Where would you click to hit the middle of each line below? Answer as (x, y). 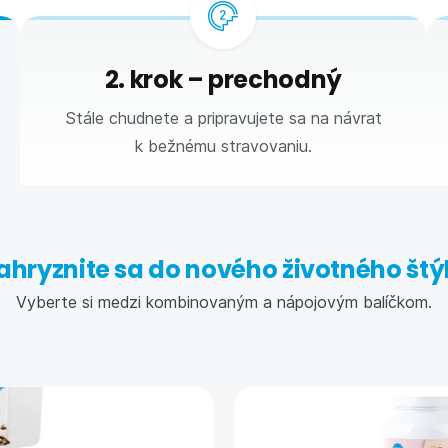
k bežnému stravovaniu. (223, 146)
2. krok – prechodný (223, 80)
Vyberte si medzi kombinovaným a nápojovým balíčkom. (224, 302)
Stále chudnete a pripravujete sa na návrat (223, 118)
